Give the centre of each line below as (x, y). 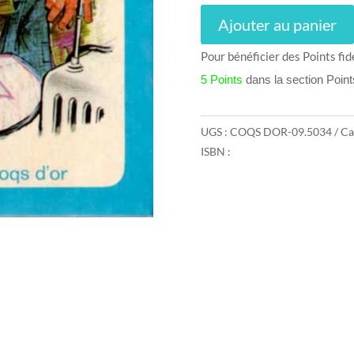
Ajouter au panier (277, 24)
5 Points (221, 79)
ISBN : (215, 152)
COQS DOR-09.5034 (281, 131)
